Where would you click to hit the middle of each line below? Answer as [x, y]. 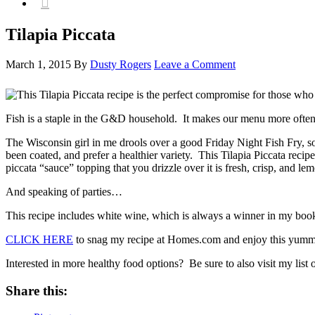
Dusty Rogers [121, 64]
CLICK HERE [39, 239]
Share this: [37, 290]
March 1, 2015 [38, 64]
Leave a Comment [195, 64]
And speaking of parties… [64, 191]
